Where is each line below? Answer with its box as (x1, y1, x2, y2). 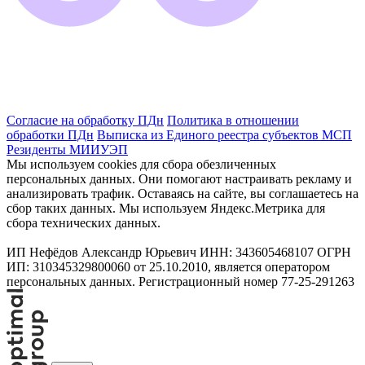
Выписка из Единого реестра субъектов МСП (97, 128, 352, 143)
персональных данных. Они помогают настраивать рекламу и (7, 172, 352, 187)
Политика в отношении (167, 113, 299, 128)
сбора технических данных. (7, 216, 161, 231)
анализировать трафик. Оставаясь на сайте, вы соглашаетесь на (7, 187, 358, 201)
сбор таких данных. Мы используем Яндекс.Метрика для (7, 201, 325, 216)
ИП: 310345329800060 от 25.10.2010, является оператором (7, 260, 330, 275)
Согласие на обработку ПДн (7, 113, 164, 128)
